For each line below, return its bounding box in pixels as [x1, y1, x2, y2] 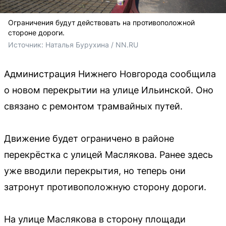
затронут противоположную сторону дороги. [4, 181, 206, 192]
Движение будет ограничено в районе [4, 133, 174, 144]
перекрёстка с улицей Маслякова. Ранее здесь [4, 149, 213, 160]
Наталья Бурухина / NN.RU [45, 40, 138, 49]
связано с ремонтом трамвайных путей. [4, 100, 183, 111]
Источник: [8, 40, 45, 49]
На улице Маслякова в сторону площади [4, 213, 186, 224]
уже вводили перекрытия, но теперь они [4, 165, 186, 176]
